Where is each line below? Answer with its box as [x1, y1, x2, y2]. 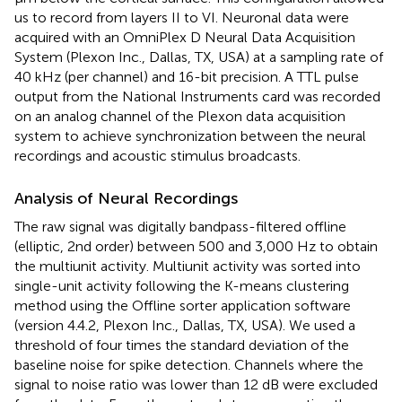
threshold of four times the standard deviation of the [14, 336, 349, 354]
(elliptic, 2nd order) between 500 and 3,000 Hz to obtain [14, 237, 378, 255]
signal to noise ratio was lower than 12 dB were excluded [14, 375, 378, 393]
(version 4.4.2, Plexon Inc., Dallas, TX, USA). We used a [14, 316, 355, 334]
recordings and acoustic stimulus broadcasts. [14, 146, 301, 164]
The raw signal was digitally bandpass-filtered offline [14, 217, 346, 235]
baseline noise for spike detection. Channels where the [14, 355, 363, 373]
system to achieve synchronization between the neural [14, 127, 366, 144]
